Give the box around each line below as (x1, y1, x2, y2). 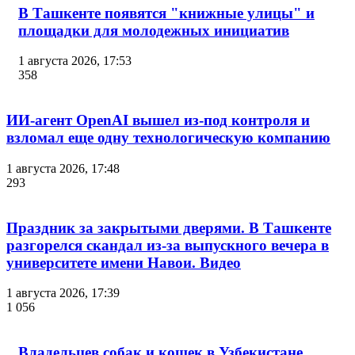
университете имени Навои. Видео (6, 254, 241, 271)
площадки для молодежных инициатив (18, 21, 289, 39)
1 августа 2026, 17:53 (18, 54, 132, 68)
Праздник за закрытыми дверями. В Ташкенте (6, 219, 331, 236)
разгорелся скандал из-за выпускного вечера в (6, 236, 329, 254)
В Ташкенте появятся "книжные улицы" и (18, 4, 315, 21)
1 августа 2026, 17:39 (6, 286, 120, 300)
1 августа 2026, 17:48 (6, 161, 120, 175)
